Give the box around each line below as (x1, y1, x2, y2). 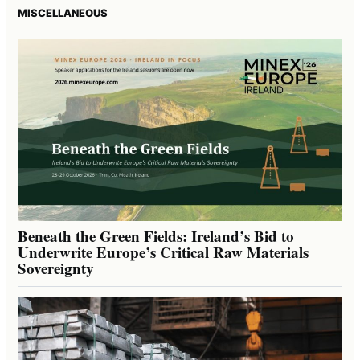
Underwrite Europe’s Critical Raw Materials (18, 241, 309, 264)
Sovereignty (18, 257, 94, 280)
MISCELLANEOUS (18, 6, 108, 19)
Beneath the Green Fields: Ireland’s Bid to (18, 225, 294, 247)
